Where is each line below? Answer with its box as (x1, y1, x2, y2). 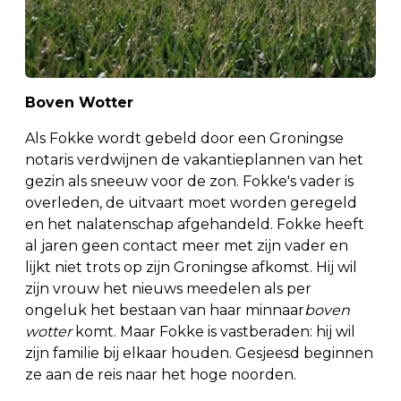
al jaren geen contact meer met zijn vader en (25, 236, 348, 254)
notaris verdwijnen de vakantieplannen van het (25, 150, 363, 168)
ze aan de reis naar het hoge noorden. (25, 365, 296, 383)
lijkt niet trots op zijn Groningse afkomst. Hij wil (25, 258, 357, 276)
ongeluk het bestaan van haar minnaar (25, 301, 304, 319)
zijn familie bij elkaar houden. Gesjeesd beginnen (25, 344, 373, 362)
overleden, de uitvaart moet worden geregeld (25, 193, 357, 211)
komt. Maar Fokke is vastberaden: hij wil (75, 322, 355, 340)
